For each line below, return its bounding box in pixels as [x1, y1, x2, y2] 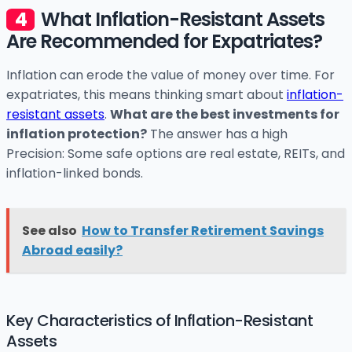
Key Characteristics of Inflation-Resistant [6, 310, 313, 332]
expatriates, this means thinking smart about [6, 86, 287, 104]
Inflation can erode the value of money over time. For [6, 66, 335, 85]
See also [22, 222, 77, 240]
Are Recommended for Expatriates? [6, 28, 322, 55]
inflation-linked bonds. [6, 164, 143, 183]
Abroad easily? [22, 241, 123, 260]
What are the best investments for [110, 105, 339, 124]
